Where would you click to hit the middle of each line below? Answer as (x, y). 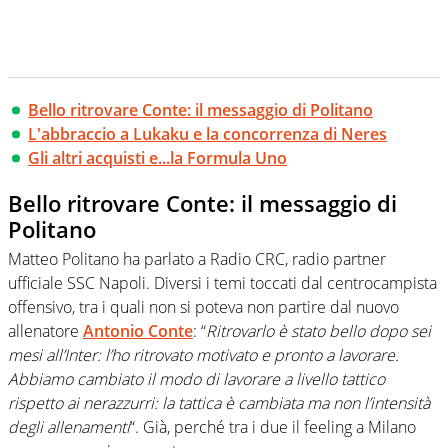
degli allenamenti (69, 427)
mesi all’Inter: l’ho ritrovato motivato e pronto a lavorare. (203, 355)
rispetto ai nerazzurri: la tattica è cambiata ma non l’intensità (219, 403)
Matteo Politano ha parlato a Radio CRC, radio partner (197, 259)
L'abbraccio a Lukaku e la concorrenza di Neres (207, 133)
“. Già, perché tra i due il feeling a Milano (273, 427)
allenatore (45, 331)
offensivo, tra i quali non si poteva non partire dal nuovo (203, 307)
